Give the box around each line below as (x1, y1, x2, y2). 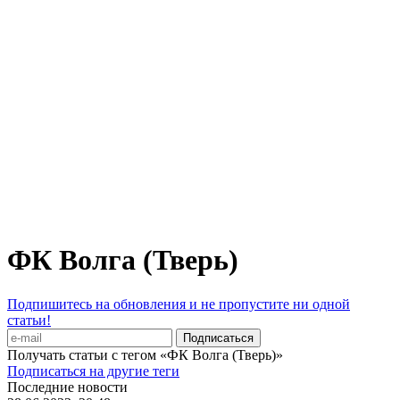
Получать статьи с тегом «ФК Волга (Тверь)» (7, 346, 283, 362)
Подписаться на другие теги (7, 362, 179, 379)
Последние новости (7, 379, 128, 395)
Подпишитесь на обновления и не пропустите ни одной (7, 296, 350, 312)
